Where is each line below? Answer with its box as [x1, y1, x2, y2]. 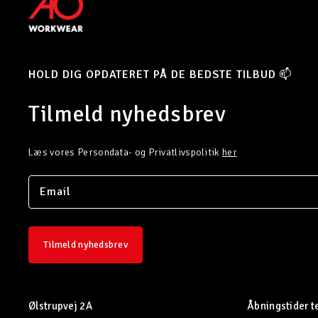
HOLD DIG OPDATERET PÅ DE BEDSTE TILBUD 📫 [28, 67, 292, 82]
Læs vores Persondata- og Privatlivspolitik [28, 146, 222, 158]
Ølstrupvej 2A [28, 300, 92, 312]
